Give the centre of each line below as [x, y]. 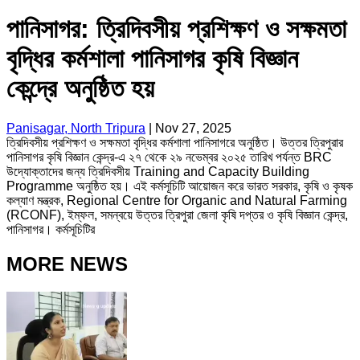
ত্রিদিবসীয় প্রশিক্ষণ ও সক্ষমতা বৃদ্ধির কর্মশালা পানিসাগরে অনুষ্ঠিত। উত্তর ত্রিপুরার [175, 142]
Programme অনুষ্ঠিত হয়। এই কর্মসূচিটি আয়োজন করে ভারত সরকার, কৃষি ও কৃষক [180, 186]
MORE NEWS [67, 264]
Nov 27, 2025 [193, 128]
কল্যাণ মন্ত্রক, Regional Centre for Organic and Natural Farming [177, 200]
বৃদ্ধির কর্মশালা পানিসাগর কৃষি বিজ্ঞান [152, 59]
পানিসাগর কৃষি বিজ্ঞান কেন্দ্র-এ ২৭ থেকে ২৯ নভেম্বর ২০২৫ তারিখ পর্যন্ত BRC [169, 157]
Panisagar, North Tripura [76, 128]
